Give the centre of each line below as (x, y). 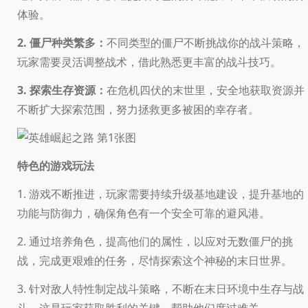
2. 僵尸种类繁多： (62, 42)
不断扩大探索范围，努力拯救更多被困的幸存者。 (138, 109)
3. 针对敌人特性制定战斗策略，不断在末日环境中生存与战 (161, 288)
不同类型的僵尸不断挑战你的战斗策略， (206, 42)
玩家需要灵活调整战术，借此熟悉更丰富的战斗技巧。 (149, 62)
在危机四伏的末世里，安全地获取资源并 (206, 90)
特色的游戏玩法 (56, 165)
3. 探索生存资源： (62, 90)
